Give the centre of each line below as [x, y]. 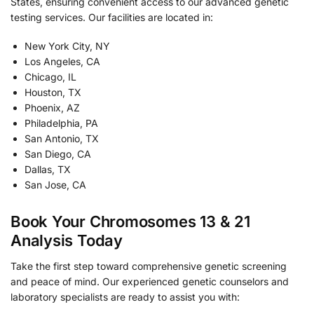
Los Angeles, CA [62, 62]
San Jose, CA [55, 185]
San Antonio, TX [62, 139]
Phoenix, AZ [52, 108]
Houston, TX [53, 93]
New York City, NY [67, 46]
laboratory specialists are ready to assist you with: [125, 297]
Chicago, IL [50, 77]
